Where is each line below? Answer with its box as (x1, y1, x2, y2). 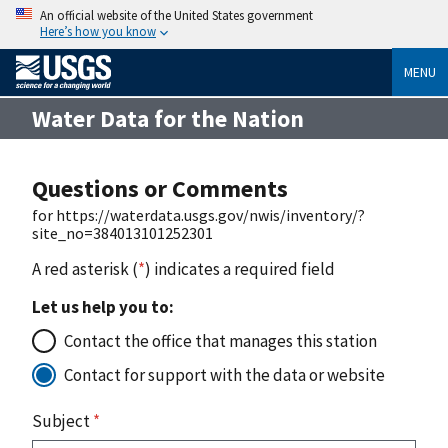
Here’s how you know (40, 23, 156, 39)
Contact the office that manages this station (64, 329, 377, 352)
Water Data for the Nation (32, 103, 304, 133)
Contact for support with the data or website (64, 363, 385, 386)
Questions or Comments (32, 172, 288, 204)
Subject (32, 409, 93, 432)
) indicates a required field (145, 257, 335, 280)
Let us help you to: (32, 295, 174, 318)
